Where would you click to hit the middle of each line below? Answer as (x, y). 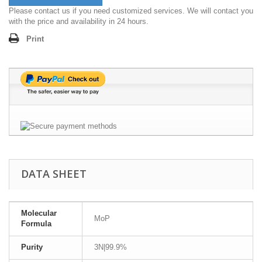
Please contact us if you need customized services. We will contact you (131, 11)
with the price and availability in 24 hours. (79, 22)
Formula (36, 224)
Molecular (39, 213)
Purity (32, 247)
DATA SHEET (54, 174)
